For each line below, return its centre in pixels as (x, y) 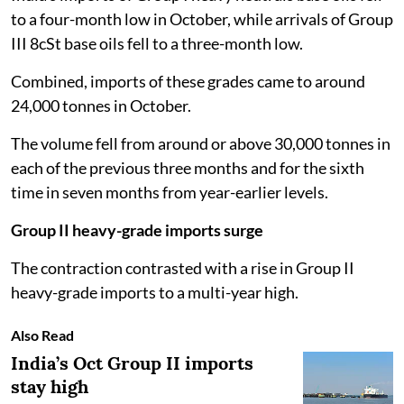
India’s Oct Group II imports (132, 363)
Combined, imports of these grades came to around (188, 81)
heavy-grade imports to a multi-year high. (155, 292)
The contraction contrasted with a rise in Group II (183, 267)
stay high (50, 386)
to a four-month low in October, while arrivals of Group (202, 18)
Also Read (42, 335)
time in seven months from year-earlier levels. (170, 192)
